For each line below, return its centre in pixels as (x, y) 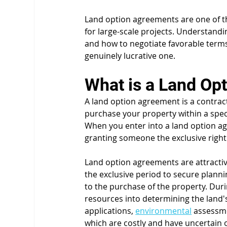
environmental (164, 211)
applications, (110, 211)
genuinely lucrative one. (130, 55)
